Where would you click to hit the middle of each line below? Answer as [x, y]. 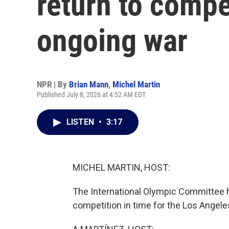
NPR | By [53, 84]
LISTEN [81, 122]
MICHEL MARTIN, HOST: [121, 167]
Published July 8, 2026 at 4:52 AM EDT [91, 95]
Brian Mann [89, 84]
